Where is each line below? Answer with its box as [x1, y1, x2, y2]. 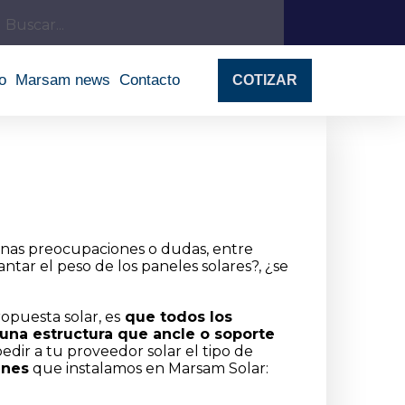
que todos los [120, 308, 232, 326]
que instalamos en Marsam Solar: [29, 360, 268, 378]
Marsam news [14, 71, 110, 89]
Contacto [118, 71, 180, 89]
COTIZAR [231, 72, 297, 88]
